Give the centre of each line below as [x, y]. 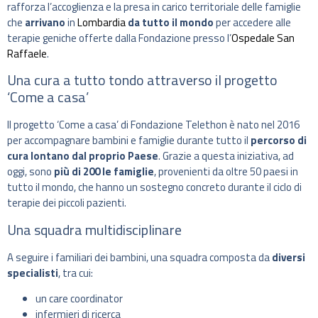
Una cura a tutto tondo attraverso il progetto [142, 80]
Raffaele [27, 53]
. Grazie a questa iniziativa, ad [226, 156]
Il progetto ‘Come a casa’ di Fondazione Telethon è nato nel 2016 [153, 125]
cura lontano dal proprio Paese [83, 156]
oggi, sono [31, 172]
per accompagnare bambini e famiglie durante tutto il [129, 141]
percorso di [279, 141]
